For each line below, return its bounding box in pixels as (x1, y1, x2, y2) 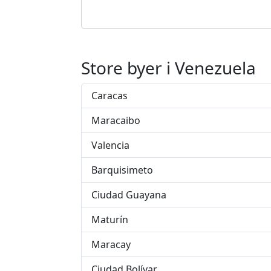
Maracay (91, 238, 131, 251)
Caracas (91, 89, 128, 102)
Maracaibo (91, 114, 140, 127)
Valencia (91, 139, 129, 152)
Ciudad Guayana (91, 188, 166, 201)
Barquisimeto (91, 163, 153, 177)
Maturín (91, 213, 128, 226)
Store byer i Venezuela (81, 56, 256, 79)
